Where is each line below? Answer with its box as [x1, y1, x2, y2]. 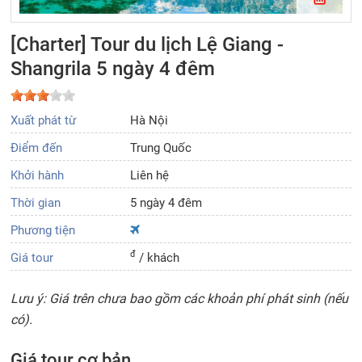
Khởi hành [11, 167, 65, 183]
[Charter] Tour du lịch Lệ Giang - [11, 32, 284, 56]
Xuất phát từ [11, 112, 77, 128]
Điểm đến [11, 140, 63, 155]
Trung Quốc [129, 140, 192, 155]
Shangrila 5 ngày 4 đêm [11, 57, 216, 80]
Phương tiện [11, 222, 76, 238]
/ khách [135, 250, 179, 265]
